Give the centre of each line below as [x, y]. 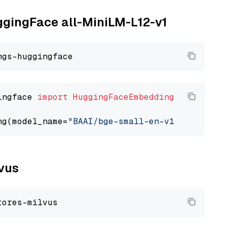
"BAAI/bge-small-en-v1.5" [129, 121]
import [53, 97]
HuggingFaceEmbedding [124, 97]
